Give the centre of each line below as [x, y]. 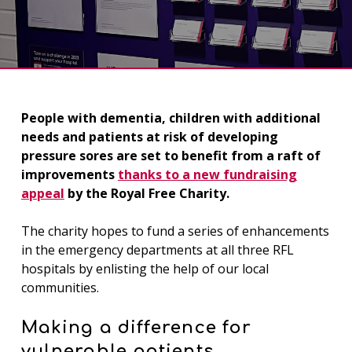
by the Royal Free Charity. [147, 193]
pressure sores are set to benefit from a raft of [170, 156]
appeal [42, 193]
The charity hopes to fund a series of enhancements [175, 231]
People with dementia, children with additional [170, 118]
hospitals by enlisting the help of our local [145, 269]
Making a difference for [136, 328]
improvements [69, 174]
